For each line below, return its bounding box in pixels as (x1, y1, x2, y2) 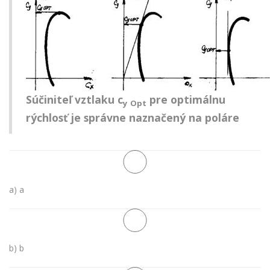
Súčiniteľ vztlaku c (26, 92, 123, 107)
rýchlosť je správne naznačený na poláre (26, 110, 239, 125)
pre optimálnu (146, 92, 225, 107)
